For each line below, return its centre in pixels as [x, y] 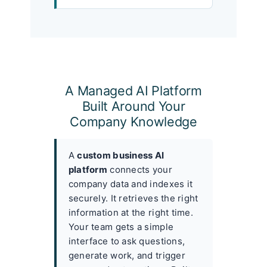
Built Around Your [133, 106]
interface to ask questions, [127, 241]
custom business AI [121, 155]
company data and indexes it [131, 184]
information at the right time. [131, 212]
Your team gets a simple [121, 226]
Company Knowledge [133, 121]
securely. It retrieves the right [133, 198]
